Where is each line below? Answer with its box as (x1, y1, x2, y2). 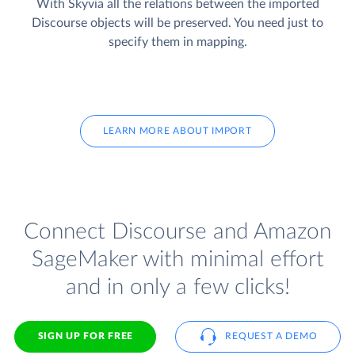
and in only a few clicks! (65, 275, 290, 299)
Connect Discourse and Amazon (24, 219, 331, 243)
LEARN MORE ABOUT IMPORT (103, 126, 252, 136)
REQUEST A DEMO (225, 331, 318, 342)
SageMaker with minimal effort (31, 247, 324, 271)
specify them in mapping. (108, 36, 247, 49)
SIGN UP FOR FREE (37, 331, 133, 342)
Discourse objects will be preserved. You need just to (32, 17, 323, 30)
